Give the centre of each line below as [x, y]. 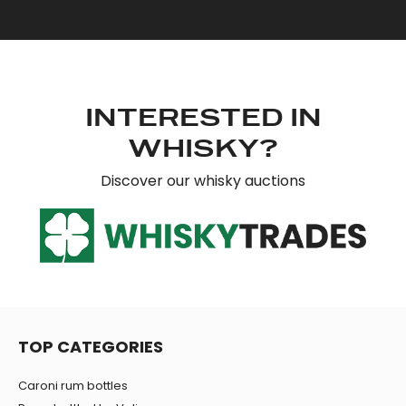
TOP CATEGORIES [91, 347]
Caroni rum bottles [73, 386]
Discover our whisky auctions [203, 181]
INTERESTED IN [203, 119]
